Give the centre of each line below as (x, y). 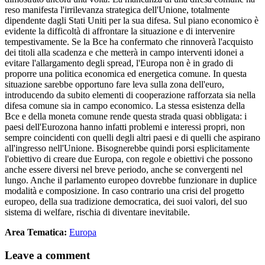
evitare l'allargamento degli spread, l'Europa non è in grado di (119, 63)
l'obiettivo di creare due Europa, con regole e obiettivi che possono (129, 159)
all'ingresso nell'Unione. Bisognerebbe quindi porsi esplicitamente (127, 148)
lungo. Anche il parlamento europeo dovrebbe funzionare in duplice (131, 180)
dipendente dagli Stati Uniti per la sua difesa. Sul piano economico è (132, 20)
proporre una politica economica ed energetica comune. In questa (126, 73)
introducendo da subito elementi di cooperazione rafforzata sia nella (130, 95)
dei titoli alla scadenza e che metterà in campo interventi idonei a (124, 52)
